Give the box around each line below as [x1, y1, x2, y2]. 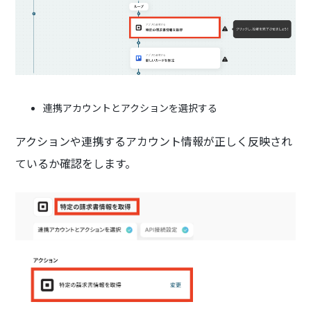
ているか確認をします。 [15, 155, 137, 172]
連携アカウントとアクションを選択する [43, 101, 218, 115]
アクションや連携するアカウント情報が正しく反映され [15, 133, 293, 150]
